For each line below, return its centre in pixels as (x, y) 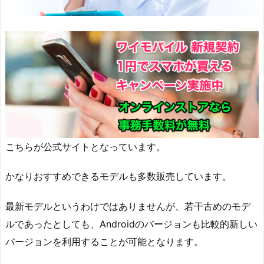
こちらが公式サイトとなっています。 (85, 146)
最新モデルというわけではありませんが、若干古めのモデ (128, 207)
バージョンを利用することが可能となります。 (104, 242)
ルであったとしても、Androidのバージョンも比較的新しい (131, 224)
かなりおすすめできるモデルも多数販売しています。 (118, 176)
